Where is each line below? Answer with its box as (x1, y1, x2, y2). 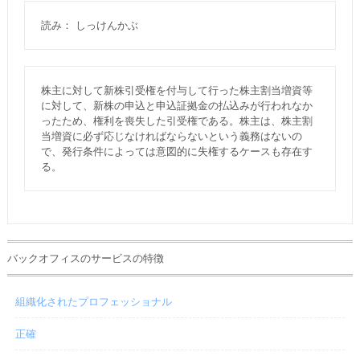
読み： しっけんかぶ (40, 19, 138, 31)
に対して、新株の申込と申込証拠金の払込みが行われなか (40, 100, 313, 112)
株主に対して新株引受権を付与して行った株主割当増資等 (40, 84, 313, 96)
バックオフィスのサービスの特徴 (6, 252, 164, 264)
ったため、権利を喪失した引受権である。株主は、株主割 (40, 115, 313, 127)
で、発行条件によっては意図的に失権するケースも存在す (40, 145, 313, 157)
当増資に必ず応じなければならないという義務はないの (40, 130, 302, 142)
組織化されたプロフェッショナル (14, 296, 172, 308)
